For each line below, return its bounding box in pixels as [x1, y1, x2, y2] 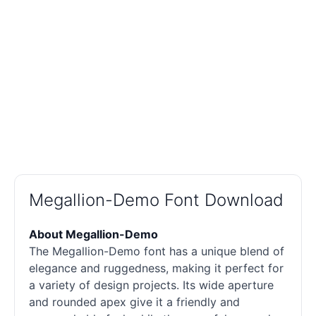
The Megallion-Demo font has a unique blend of [29, 244, 284, 259]
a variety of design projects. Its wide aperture [29, 278, 274, 293]
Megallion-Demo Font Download [29, 190, 284, 211]
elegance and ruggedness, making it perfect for [29, 261, 284, 276]
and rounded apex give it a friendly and [29, 295, 240, 310]
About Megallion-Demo [29, 227, 158, 242]
